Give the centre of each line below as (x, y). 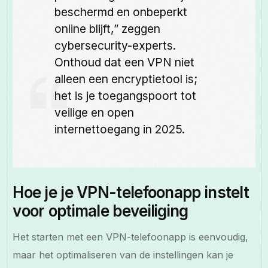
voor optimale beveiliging (100, 211)
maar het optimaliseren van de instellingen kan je (123, 255)
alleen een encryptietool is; (126, 79)
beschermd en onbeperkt (121, 12)
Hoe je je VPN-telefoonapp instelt (131, 192)
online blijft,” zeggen (108, 28)
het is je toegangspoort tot (126, 95)
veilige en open (95, 112)
